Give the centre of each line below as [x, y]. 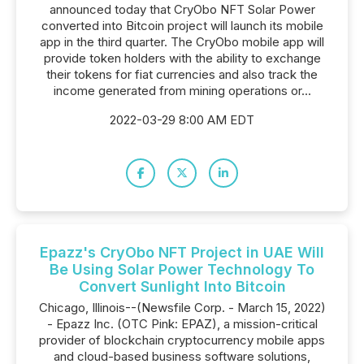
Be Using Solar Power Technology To [182, 269]
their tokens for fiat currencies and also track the [182, 74]
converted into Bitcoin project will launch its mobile [182, 26]
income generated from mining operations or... [182, 91]
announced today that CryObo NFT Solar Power [182, 9]
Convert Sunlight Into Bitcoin [182, 286]
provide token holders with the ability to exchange [182, 58]
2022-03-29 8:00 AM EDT [182, 120]
